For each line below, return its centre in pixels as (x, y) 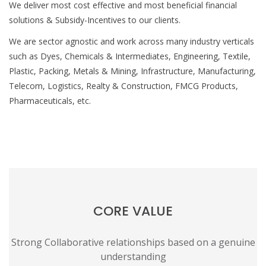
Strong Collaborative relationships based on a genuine (133, 242)
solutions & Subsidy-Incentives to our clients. (95, 20)
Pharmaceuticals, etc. (50, 100)
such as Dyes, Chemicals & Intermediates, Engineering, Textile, (130, 56)
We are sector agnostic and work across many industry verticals (132, 41)
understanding (133, 256)
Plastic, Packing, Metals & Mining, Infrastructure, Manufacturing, (132, 71)
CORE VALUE (133, 211)
